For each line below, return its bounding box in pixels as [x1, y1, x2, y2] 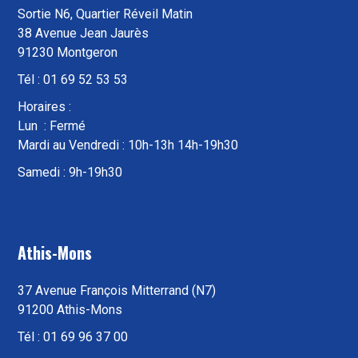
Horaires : [18, 99, 72, 114]
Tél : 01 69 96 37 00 [18, 329, 129, 344]
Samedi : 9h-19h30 [18, 165, 123, 180]
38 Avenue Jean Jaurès [18, 26, 149, 41]
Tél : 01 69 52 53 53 [18, 72, 129, 87]
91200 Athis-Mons [18, 302, 123, 317]
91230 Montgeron [18, 45, 118, 60]
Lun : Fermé [18, 118, 86, 133]
